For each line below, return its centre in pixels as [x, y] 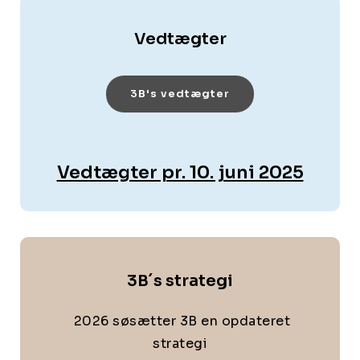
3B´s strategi [180, 280]
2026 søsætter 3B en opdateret [180, 321]
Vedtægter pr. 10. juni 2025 [180, 172]
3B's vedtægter [180, 94]
